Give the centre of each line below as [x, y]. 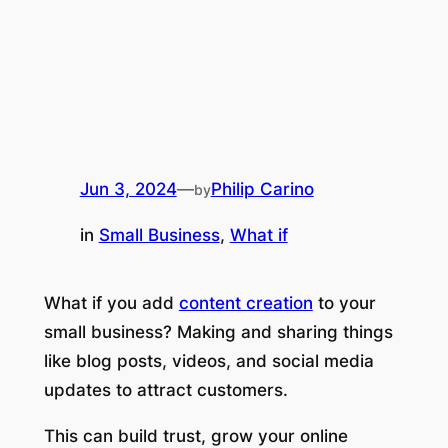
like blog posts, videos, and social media [208, 360]
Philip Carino [262, 188]
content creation [245, 302]
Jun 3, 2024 [128, 188]
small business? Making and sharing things [218, 331]
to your [344, 302]
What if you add [111, 302]
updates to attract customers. [165, 389]
